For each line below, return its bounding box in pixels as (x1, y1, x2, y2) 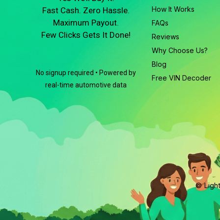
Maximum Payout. (53, 17, 119, 27)
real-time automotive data (45, 81, 127, 89)
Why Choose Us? (152, 46, 208, 55)
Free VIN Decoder (152, 73, 212, 82)
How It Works (152, 4, 195, 13)
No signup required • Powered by (36, 68, 137, 77)
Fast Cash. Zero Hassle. (42, 5, 130, 15)
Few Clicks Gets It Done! (41, 29, 131, 40)
